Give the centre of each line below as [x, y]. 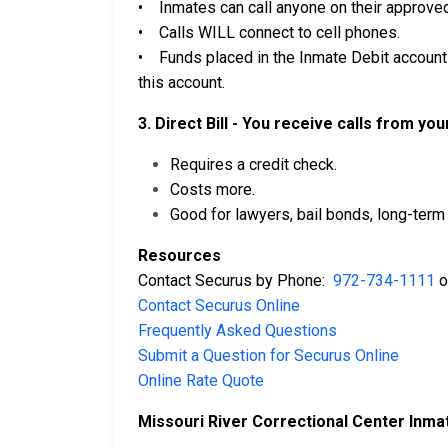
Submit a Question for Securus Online [268, 355]
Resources [179, 255]
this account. [183, 82]
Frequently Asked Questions [237, 330]
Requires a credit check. [255, 164]
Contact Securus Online [219, 305]
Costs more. [212, 189]
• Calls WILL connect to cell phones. [269, 32]
